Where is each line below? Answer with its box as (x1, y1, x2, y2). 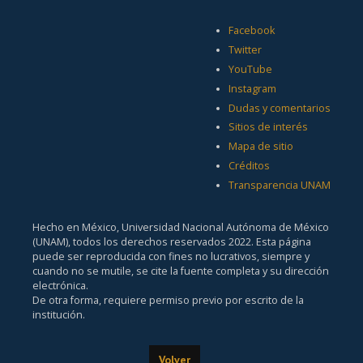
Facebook (228, 23, 275, 38)
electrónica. (32, 278, 88, 293)
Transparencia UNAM (228, 177, 331, 192)
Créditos (228, 158, 270, 173)
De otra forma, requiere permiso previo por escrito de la (32, 293, 304, 307)
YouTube (228, 62, 272, 76)
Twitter (228, 43, 262, 58)
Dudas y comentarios (228, 100, 331, 115)
